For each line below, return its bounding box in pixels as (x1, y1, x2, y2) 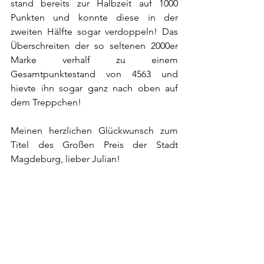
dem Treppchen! (11, 96, 81, 108)
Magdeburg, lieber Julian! (11, 153, 120, 164)
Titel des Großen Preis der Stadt (11, 138, 178, 150)
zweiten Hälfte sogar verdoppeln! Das (11, 25, 178, 37)
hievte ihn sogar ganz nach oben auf (11, 82, 178, 94)
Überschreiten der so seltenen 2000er (11, 39, 178, 51)
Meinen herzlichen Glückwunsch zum (11, 124, 178, 136)
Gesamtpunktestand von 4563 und (11, 68, 178, 80)
